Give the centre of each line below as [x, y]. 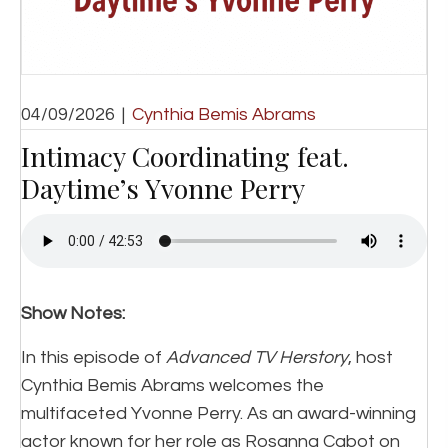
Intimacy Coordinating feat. [185, 156]
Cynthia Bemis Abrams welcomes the [172, 385]
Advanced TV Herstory [257, 357]
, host [370, 357]
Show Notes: [73, 313]
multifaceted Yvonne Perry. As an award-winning [218, 413]
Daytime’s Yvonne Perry [163, 188]
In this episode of [93, 357]
